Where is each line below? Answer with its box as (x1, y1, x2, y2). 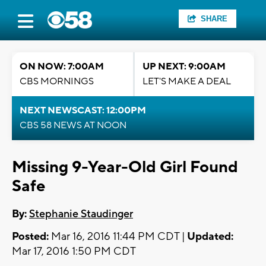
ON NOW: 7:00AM (20, 61, 104, 72)
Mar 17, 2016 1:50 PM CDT (12, 245, 136, 259)
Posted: (12, 230, 49, 244)
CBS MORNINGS (20, 75, 94, 87)
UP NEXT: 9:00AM (142, 61, 226, 72)
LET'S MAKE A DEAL (142, 75, 231, 87)
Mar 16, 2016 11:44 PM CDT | (49, 230, 187, 244)
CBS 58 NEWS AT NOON (20, 119, 126, 131)
